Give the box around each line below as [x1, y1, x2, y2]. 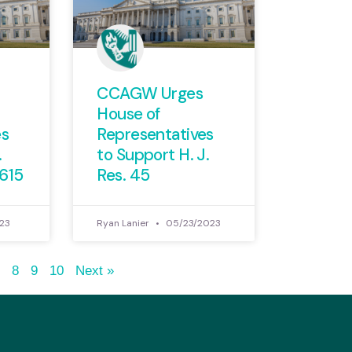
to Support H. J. [97, 144, 210, 167]
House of [97, 103, 160, 126]
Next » [75, 263, 115, 279]
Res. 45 [97, 164, 150, 187]
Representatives [97, 123, 214, 146]
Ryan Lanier [97, 217, 152, 230]
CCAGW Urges [97, 82, 203, 105]
